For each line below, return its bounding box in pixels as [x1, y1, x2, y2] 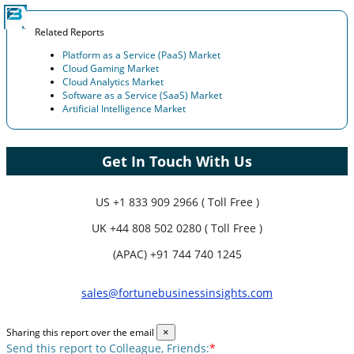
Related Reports [35, 24, 104, 39]
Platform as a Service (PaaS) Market [62, 47, 220, 62]
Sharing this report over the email [6, 325, 154, 339]
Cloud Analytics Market [62, 74, 164, 88]
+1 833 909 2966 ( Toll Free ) [112, 194, 259, 209]
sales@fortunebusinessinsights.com [81, 284, 273, 300]
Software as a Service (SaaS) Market [62, 88, 222, 102]
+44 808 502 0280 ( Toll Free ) [110, 220, 262, 235]
